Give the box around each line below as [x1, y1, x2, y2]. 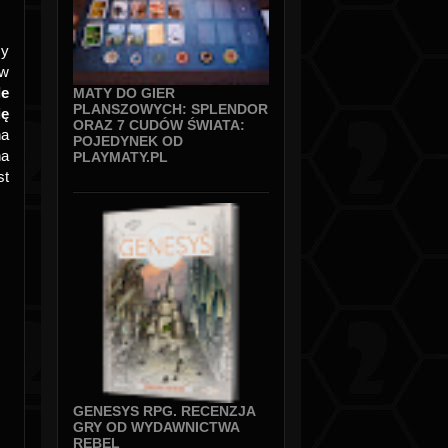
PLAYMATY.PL [73, 149, 168, 166]
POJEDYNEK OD [73, 133, 183, 150]
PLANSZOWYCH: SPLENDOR [73, 101, 268, 118]
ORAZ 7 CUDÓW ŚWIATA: [73, 117, 245, 134]
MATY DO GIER [73, 85, 175, 102]
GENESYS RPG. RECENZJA [73, 403, 255, 420]
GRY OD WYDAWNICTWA [73, 419, 239, 436]
